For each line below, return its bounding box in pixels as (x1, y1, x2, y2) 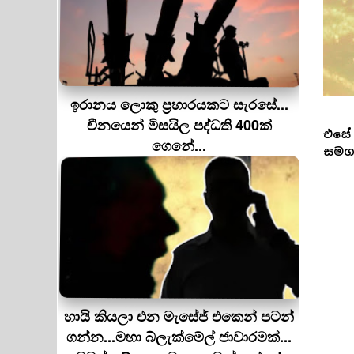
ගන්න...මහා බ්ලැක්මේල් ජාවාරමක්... (66, 326, 292, 347)
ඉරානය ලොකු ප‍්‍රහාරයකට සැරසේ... (70, 94, 288, 115)
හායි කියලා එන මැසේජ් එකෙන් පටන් (64, 306, 294, 326)
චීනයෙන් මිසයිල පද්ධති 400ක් (86, 115, 272, 135)
